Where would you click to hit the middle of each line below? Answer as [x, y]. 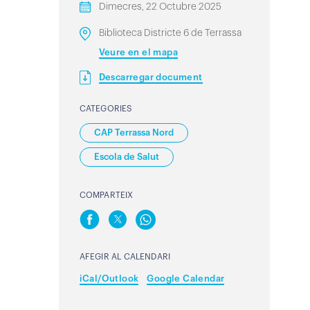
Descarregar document [151, 77]
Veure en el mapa [138, 52]
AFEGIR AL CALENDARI [125, 257]
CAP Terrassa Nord [134, 133]
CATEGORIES [106, 109]
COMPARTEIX [106, 195]
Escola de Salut [126, 157]
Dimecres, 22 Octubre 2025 [160, 7]
